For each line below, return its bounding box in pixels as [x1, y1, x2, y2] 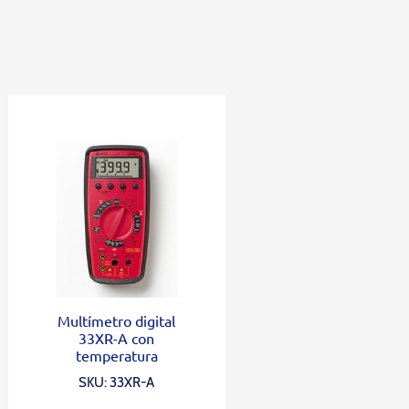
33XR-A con [79, 328, 155, 347]
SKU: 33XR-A [79, 373, 155, 391]
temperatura [75, 345, 158, 364]
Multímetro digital [58, 310, 176, 330]
